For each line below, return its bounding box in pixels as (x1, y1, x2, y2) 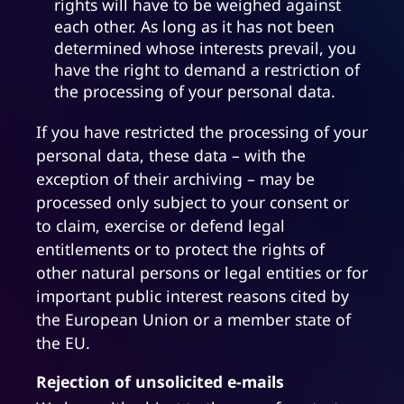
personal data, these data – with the (36, 144, 306, 167)
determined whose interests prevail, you (54, 37, 356, 60)
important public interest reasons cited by (36, 285, 349, 308)
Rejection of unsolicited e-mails (36, 371, 284, 393)
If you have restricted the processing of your (36, 121, 368, 143)
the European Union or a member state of (36, 308, 351, 331)
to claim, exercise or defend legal (36, 215, 285, 237)
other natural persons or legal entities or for (36, 262, 368, 284)
